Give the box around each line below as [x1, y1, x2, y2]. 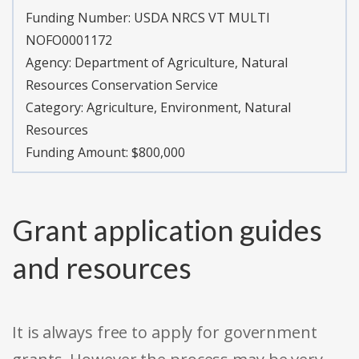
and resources [12, 250, 192, 286]
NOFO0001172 [26, 31, 112, 50]
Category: [26, 99, 87, 117]
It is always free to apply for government [12, 321, 317, 344]
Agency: [26, 54, 75, 72]
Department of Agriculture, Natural [75, 54, 288, 72]
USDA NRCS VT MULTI [134, 9, 270, 27]
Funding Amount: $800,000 [26, 143, 185, 162]
